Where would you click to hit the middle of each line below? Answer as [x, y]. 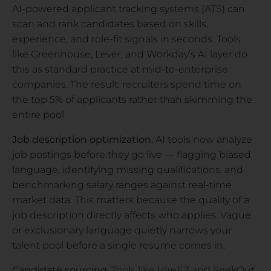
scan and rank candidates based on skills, [110, 24]
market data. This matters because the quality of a [131, 200]
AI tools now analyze [203, 139]
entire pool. [39, 114]
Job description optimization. [83, 139]
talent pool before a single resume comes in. [119, 245]
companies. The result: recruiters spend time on [127, 84]
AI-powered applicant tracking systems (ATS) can [129, 8]
